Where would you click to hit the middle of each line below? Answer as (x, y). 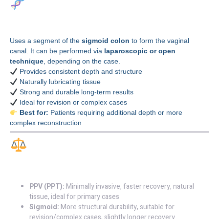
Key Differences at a (105, 146)
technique (27, 61)
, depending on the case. (82, 61)
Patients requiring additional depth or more (115, 113)
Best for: (34, 113)
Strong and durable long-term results (75, 92)
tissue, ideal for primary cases (74, 197)
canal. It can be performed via (57, 51)
